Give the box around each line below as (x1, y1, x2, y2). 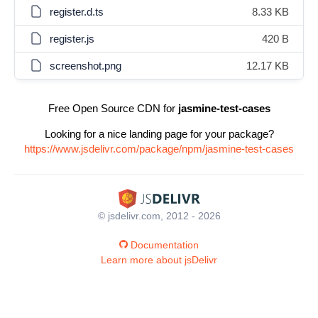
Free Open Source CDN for (48, 102, 178, 114)
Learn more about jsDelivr (101, 253, 217, 265)
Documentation (131, 238, 199, 251)
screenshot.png (50, 60, 121, 72)
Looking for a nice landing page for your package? (44, 128, 274, 140)
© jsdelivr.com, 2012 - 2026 (97, 209, 221, 221)
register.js (50, 33, 94, 45)
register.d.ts (50, 6, 104, 18)
